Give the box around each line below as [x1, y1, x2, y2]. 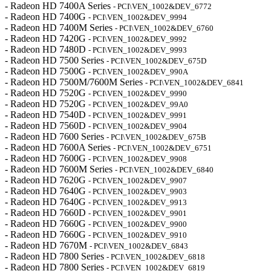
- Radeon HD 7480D [5, 44, 88, 54]
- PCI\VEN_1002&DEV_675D [106, 56, 206, 65]
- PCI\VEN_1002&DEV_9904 [88, 122, 187, 131]
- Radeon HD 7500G [5, 66, 88, 76]
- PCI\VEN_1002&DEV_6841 [145, 78, 244, 87]
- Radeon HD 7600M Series [5, 164, 115, 174]
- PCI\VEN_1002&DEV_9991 [88, 111, 187, 120]
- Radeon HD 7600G [5, 153, 88, 163]
